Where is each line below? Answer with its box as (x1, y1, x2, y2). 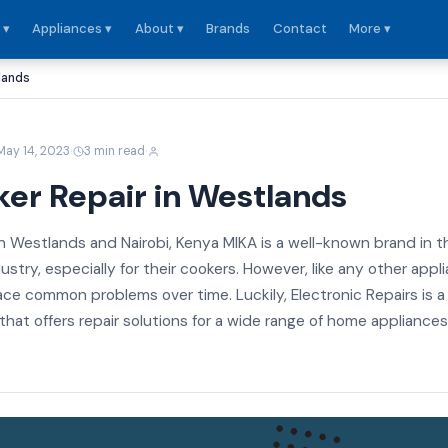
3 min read (84, 142, 146, 159)
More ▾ (348, 20, 391, 37)
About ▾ (134, 20, 184, 37)
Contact (272, 20, 327, 37)
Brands (206, 20, 251, 37)
